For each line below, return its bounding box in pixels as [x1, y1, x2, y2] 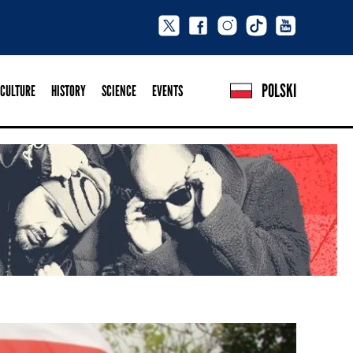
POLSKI [262, 79, 296, 101]
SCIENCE [102, 81, 136, 99]
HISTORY [51, 81, 86, 99]
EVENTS [152, 81, 183, 99]
